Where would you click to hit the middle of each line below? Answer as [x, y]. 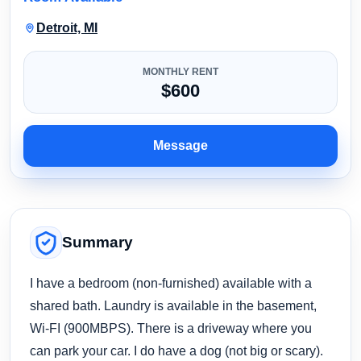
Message [180, 145]
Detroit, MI [67, 27]
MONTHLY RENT [180, 71]
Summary [98, 242]
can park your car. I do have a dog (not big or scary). [176, 350]
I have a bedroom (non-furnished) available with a [171, 282]
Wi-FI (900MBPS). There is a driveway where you [171, 328]
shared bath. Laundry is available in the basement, [173, 305]
